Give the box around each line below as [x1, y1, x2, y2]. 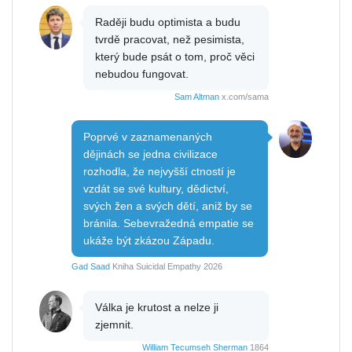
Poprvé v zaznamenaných [83, 130, 212, 143]
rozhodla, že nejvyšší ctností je [83, 164, 236, 178]
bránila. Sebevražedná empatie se [83, 216, 254, 229]
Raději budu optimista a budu [95, 15, 240, 28]
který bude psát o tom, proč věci [95, 49, 255, 63]
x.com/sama [219, 91, 269, 101]
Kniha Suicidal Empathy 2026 [110, 261, 222, 271]
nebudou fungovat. [95, 67, 189, 80]
